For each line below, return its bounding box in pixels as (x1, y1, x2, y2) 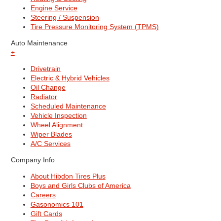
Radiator (30, 93, 57, 101)
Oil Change (30, 83, 66, 92)
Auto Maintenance (10, 39, 68, 47)
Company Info (10, 156, 55, 164)
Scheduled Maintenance (30, 102, 106, 110)
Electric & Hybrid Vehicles (30, 74, 110, 82)
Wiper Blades (30, 130, 72, 139)
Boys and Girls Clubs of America (30, 182, 131, 190)
